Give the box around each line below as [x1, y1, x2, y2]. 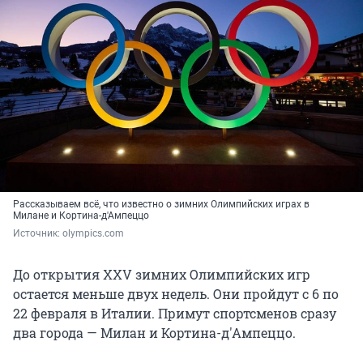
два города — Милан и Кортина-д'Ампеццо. [13, 324, 296, 342]
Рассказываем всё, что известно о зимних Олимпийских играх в [13, 199, 310, 211]
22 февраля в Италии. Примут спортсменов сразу [13, 305, 336, 322]
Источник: [13, 228, 62, 240]
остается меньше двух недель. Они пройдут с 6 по [13, 285, 339, 303]
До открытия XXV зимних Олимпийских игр [13, 266, 310, 284]
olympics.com [62, 228, 124, 240]
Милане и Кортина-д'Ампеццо [13, 210, 149, 222]
